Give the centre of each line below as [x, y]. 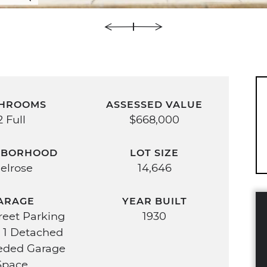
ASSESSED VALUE [154, 104]
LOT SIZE [154, 152]
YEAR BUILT [154, 201]
